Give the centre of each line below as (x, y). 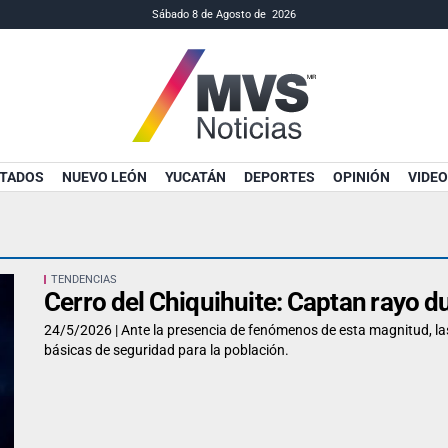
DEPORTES (279, 177)
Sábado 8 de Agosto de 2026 (223, 14)
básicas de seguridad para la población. (166, 350)
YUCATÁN (195, 177)
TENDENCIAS (84, 279)
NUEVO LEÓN (104, 177)
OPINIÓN (361, 177)
